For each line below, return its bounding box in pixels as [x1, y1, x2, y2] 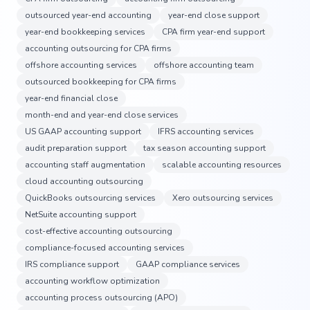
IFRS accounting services [158, 125, 254, 137]
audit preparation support [25, 142, 127, 154]
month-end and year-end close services [25, 109, 179, 120]
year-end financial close [25, 92, 118, 104]
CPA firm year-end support [162, 26, 265, 37]
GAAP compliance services [136, 258, 240, 270]
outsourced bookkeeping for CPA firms [25, 75, 176, 87]
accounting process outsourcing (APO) [25, 291, 178, 303]
